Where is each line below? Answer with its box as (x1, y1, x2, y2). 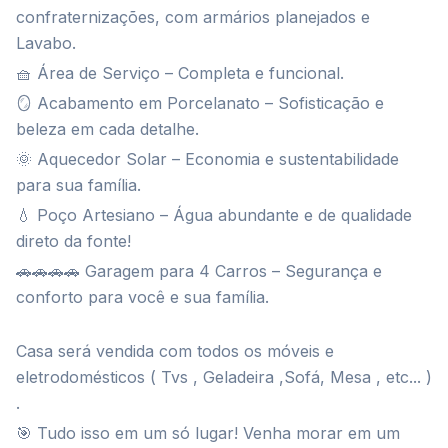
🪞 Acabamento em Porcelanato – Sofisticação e (16, 93, 384, 113)
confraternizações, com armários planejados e (16, 7, 370, 27)
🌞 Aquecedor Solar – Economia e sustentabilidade (16, 149, 399, 169)
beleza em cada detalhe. (16, 119, 199, 139)
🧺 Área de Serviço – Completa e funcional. (16, 63, 344, 83)
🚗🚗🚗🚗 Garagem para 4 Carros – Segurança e (16, 261, 382, 281)
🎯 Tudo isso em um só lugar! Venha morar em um (16, 423, 400, 443)
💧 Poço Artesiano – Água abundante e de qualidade (16, 205, 412, 225)
